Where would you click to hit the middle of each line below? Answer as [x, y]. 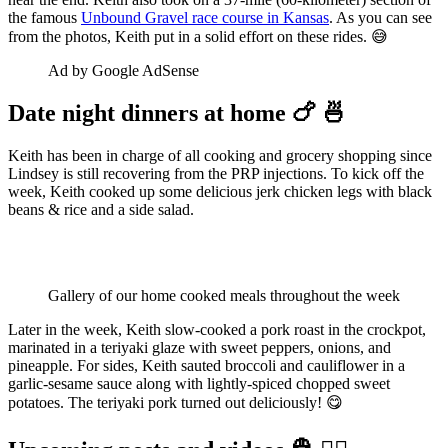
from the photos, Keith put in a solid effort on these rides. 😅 [198, 37]
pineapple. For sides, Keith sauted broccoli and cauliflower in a [206, 365]
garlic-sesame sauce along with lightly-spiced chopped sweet [199, 383]
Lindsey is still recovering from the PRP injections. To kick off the [216, 173]
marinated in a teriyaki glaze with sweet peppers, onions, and [199, 347]
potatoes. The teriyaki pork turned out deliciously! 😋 [175, 402]
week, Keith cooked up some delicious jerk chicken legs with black [220, 191]
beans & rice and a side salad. [101, 209]
